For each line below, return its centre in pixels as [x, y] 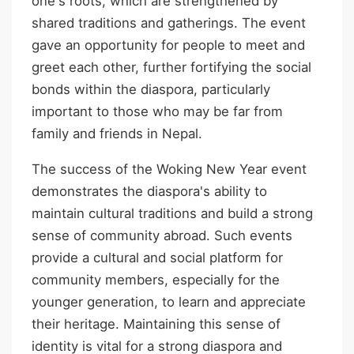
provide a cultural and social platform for [157, 257]
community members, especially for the [156, 279]
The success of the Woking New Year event [169, 169]
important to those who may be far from [157, 112]
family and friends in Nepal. [117, 134]
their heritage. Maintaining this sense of [156, 324]
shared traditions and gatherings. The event [169, 23]
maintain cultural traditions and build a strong [172, 213]
